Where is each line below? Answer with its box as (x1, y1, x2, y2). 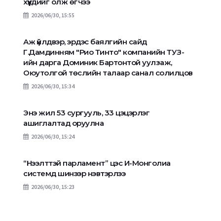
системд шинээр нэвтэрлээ (23, 169, 125, 179)
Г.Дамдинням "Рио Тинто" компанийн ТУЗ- (23, 47, 184, 57)
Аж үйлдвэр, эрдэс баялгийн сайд (23, 37, 147, 47)
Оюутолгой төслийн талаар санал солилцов (23, 68, 193, 78)
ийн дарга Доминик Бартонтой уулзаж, (23, 58, 172, 68)
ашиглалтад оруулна (23, 118, 104, 128)
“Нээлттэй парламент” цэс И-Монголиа (23, 158, 171, 168)
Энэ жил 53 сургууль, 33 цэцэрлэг (23, 108, 149, 118)
